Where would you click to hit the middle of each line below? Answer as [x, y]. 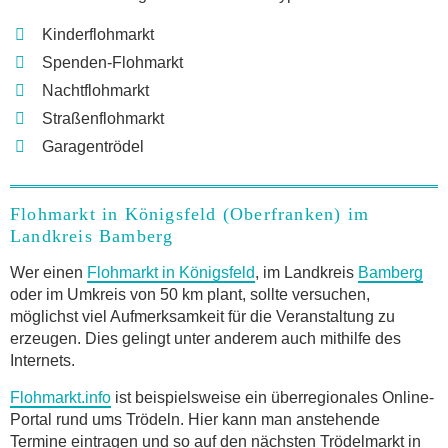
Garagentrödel [93, 146]
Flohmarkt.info [60, 397]
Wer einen [48, 272]
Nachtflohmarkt [95, 90]
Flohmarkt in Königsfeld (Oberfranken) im [190, 213]
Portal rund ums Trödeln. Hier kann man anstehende [195, 419]
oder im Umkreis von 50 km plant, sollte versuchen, [190, 294]
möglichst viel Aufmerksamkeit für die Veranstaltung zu [202, 316]
